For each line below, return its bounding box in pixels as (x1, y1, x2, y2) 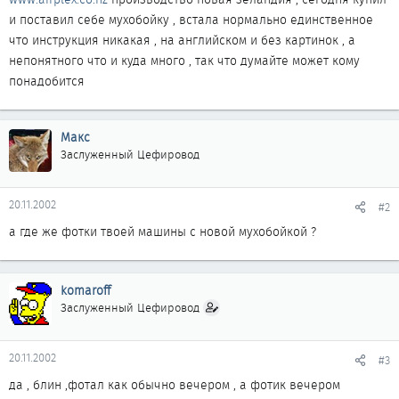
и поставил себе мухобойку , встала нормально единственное (9, 11, 373, 28)
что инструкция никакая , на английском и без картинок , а (9, 31, 355, 49)
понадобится (9, 72, 85, 90)
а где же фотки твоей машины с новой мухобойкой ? (9, 223, 316, 240)
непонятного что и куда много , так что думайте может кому (9, 52, 360, 69)
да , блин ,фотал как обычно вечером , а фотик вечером (9, 376, 340, 394)
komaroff (61, 281, 110, 299)
